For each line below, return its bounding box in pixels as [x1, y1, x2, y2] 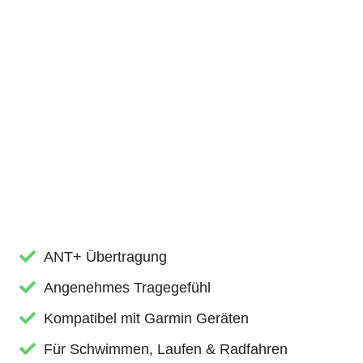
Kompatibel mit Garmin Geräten [44, 310, 250, 327]
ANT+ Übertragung [44, 248, 168, 265]
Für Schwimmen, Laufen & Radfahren [44, 340, 288, 357]
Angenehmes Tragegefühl [44, 279, 211, 296]
